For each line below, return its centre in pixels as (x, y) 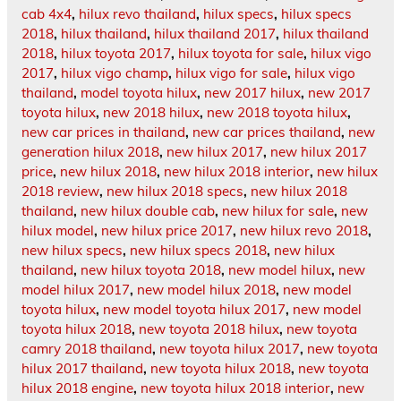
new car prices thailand (267, 132)
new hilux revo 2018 (304, 230)
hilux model (58, 230)
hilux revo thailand (137, 13)
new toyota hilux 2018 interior (235, 388)
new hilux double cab (148, 210)
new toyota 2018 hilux (209, 328)
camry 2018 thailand (87, 348)
